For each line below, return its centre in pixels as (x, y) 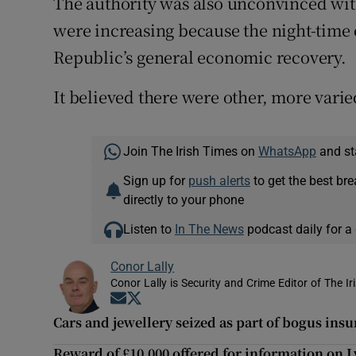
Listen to (149, 229)
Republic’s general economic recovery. (200, 57)
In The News (209, 229)
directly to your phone (183, 200)
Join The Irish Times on (190, 151)
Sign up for (155, 181)
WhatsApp (287, 151)
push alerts (219, 181)
